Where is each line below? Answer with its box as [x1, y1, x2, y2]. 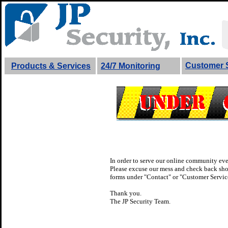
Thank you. [110, 189, 141, 197]
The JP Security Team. [110, 197, 170, 205]
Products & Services [11, 62, 91, 70]
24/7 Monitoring [101, 62, 160, 70]
